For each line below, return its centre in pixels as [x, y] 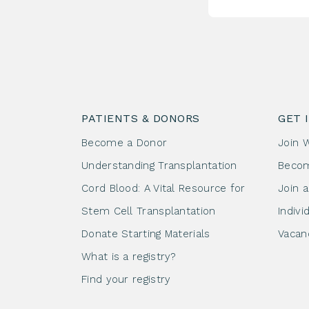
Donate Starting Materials [146, 234]
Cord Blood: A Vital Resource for [163, 188]
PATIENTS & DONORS [141, 118]
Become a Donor [124, 143]
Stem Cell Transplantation [149, 211]
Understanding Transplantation [159, 166]
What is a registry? [129, 257]
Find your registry [126, 279]
